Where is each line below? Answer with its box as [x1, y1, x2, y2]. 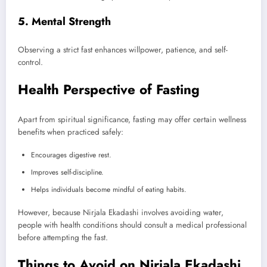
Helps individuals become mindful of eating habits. [31, 184, 187, 195]
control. [18, 56, 43, 68]
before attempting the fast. [18, 231, 108, 243]
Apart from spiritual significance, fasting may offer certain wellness [18, 113, 246, 125]
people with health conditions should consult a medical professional [18, 219, 247, 231]
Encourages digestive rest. [31, 149, 111, 160]
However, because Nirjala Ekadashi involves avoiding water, [18, 206, 223, 218]
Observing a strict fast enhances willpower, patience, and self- [18, 44, 228, 55]
